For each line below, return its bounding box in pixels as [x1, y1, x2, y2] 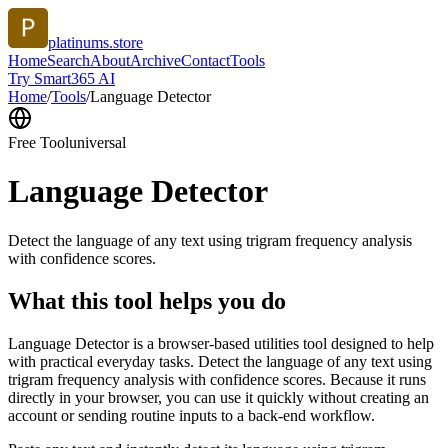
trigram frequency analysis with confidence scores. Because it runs [8, 370, 426, 388]
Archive [130, 52, 181, 69]
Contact [181, 52, 230, 69]
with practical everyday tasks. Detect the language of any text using [8, 352, 432, 370]
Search [47, 52, 90, 69]
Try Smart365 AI [8, 70, 115, 87]
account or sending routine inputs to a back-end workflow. [8, 406, 375, 424]
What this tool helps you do [8, 287, 286, 314]
